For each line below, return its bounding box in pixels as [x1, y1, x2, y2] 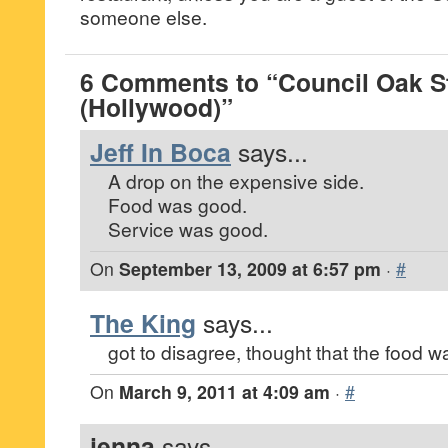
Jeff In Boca [90, 134, 231, 170]
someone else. [80, 3, 207, 30]
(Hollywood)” [80, 89, 233, 125]
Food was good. [108, 191, 247, 218]
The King [90, 305, 196, 341]
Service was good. [108, 215, 268, 242]
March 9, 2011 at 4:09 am [119, 379, 330, 404]
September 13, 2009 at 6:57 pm [119, 256, 381, 281]
